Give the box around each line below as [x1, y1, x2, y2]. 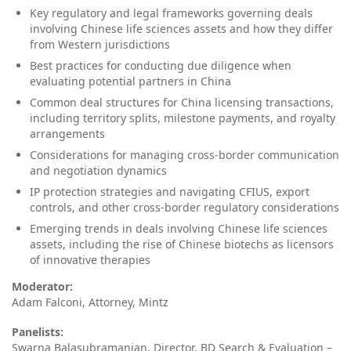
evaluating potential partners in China [29, 74, 231, 89]
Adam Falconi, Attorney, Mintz [12, 295, 168, 310]
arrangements [29, 126, 105, 142]
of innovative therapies [29, 252, 150, 268]
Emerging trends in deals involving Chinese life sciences [29, 221, 327, 237]
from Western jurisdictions [29, 37, 170, 52]
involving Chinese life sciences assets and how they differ [29, 21, 333, 37]
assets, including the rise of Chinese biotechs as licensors [29, 237, 334, 252]
